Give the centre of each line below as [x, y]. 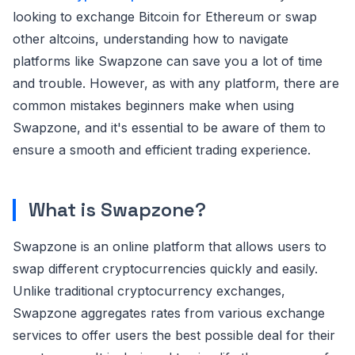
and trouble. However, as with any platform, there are [176, 83]
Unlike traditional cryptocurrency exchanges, [149, 290]
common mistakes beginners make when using [153, 105]
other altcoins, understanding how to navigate [151, 38]
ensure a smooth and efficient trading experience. [162, 149]
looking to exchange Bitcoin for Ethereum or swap [165, 16]
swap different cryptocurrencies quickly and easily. [165, 268]
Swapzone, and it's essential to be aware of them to [169, 127]
